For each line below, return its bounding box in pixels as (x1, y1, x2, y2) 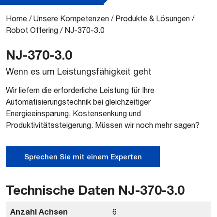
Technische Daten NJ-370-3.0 (6, 182, 185, 198)
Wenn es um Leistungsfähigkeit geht (6, 66, 152, 77)
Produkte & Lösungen (115, 14, 190, 23)
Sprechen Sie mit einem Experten (24, 153, 142, 161)
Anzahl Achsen (10, 207, 68, 216)
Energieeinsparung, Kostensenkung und (6, 109, 141, 118)
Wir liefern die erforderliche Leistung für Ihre (6, 86, 155, 94)
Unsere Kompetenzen (33, 14, 109, 23)
